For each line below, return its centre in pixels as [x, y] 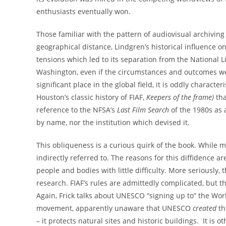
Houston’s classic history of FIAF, [91, 97]
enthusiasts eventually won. [83, 11]
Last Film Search [143, 109]
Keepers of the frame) [180, 97]
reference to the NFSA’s [77, 109]
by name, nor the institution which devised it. [113, 122]
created [205, 208]
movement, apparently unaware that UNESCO [115, 208]
